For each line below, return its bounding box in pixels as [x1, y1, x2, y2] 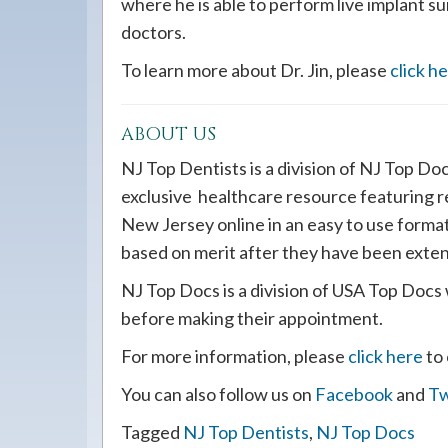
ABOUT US [121, 122, 216, 147]
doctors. [121, 21, 186, 43]
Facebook [315, 383, 393, 405]
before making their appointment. [121, 307, 383, 329]
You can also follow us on [121, 383, 312, 405]
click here [348, 345, 423, 367]
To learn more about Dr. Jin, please [121, 59, 387, 81]
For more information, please [121, 345, 345, 367]
